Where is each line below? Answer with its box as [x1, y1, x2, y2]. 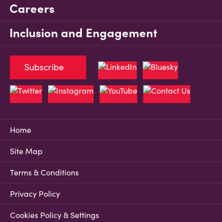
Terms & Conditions [10, 167, 79, 178]
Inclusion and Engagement [9, 25, 158, 41]
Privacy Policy [10, 189, 60, 199]
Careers [9, 1, 55, 17]
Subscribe [24, 61, 64, 73]
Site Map [10, 146, 43, 157]
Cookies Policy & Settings [10, 210, 99, 221]
